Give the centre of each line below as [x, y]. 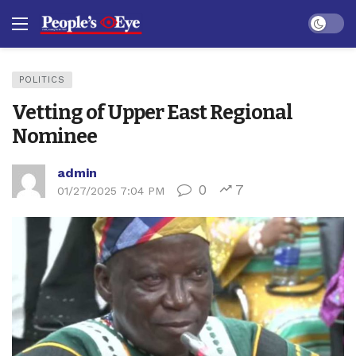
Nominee [54, 136]
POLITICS [42, 80]
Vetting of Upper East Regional [152, 112]
